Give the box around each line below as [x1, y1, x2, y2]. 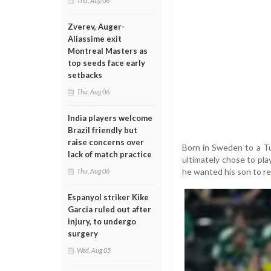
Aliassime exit [68, 34, 122, 44]
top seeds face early [68, 58, 145, 68]
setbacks [68, 70, 102, 80]
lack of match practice [68, 149, 152, 159]
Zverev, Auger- [68, 22, 125, 31]
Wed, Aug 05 [77, 246, 111, 254]
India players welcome [68, 113, 152, 123]
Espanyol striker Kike [68, 192, 149, 202]
